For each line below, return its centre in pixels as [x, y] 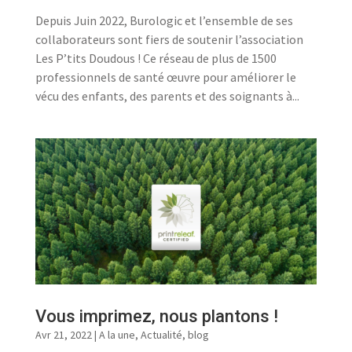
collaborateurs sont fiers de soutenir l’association [169, 39]
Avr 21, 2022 [63, 335]
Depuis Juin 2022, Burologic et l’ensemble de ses [164, 20]
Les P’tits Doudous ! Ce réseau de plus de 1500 [156, 58]
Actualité [161, 335]
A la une [117, 335]
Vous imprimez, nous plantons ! [156, 316]
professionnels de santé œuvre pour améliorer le [165, 77]
